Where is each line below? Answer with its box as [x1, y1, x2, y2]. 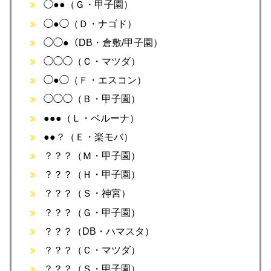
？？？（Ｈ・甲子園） [44, 169, 141, 180]
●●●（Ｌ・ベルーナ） [44, 113, 140, 123]
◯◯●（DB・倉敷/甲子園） [44, 37, 163, 48]
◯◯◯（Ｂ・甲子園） [44, 94, 141, 105]
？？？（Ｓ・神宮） [44, 188, 131, 199]
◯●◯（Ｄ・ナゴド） [44, 18, 137, 29]
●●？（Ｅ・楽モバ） [44, 131, 134, 142]
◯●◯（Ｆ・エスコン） [44, 75, 147, 86]
